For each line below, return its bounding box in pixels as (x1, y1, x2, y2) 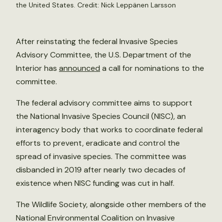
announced (59, 63, 100, 73)
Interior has (16, 63, 59, 73)
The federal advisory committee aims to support (16, 98, 192, 108)
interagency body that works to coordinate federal (16, 124, 203, 135)
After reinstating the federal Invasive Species (16, 36, 178, 47)
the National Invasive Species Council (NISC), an (16, 111, 186, 121)
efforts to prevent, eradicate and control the (16, 138, 180, 148)
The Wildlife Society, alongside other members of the (16, 199, 206, 210)
